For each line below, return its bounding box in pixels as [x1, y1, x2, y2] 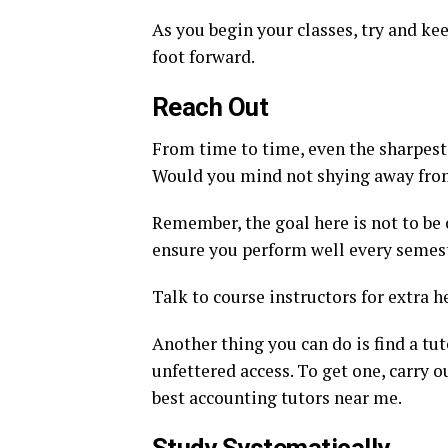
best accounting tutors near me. [152, 386, 402, 409]
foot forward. [152, 45, 255, 68]
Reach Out [152, 92, 269, 122]
